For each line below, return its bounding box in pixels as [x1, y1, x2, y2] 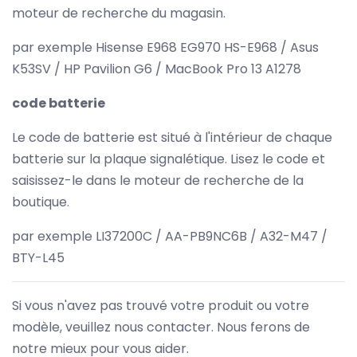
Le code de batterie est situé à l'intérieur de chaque [12, 127, 332, 147]
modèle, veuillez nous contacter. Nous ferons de [12, 317, 310, 336]
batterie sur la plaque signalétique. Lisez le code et [12, 149, 325, 168]
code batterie [12, 93, 105, 112]
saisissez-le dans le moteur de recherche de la [12, 171, 304, 190]
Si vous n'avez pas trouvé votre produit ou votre [12, 296, 309, 315]
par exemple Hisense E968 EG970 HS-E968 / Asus [12, 37, 319, 57]
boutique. [12, 192, 69, 211]
